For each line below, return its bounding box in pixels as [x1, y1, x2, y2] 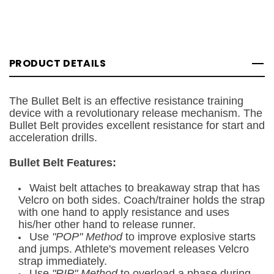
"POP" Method [52, 230, 122, 243]
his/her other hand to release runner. [18, 218, 196, 231]
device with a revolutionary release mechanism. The [9, 106, 262, 119]
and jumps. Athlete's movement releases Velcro [18, 242, 249, 255]
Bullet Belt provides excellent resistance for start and [9, 119, 265, 131]
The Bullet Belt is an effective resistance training [9, 94, 243, 107]
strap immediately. [18, 254, 107, 267]
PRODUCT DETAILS [9, 56, 106, 70]
